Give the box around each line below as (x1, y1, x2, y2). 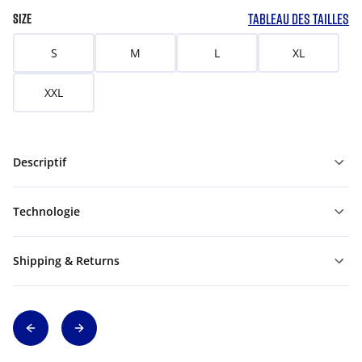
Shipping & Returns (13, 253, 120, 268)
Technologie (13, 204, 80, 219)
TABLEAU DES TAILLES (248, 10, 349, 27)
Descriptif (13, 154, 66, 170)
